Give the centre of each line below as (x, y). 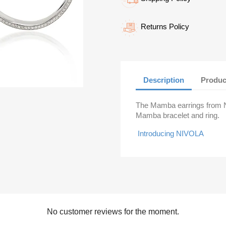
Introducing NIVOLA (171, 133)
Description (164, 80)
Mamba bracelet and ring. (178, 115)
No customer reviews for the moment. (113, 212)
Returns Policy (165, 26)
